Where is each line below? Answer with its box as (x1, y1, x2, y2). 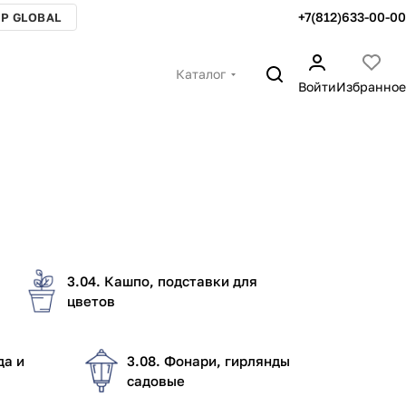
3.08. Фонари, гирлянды (127, 353, 290, 369)
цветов (67, 293, 115, 309)
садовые (127, 372, 185, 389)
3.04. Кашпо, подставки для (67, 273, 257, 289)
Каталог (176, 66, 226, 82)
